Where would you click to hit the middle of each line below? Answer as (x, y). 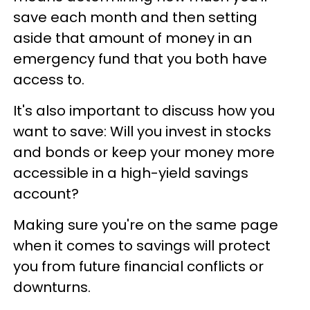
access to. (49, 80)
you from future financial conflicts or (138, 266)
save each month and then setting (135, 17)
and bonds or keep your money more (144, 152)
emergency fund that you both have (140, 59)
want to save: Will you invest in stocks (142, 131)
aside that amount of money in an (133, 38)
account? (48, 194)
